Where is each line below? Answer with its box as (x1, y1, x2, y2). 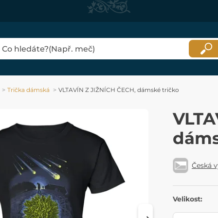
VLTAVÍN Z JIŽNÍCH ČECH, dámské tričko (58, 86, 179, 94)
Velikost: (173, 195, 202, 204)
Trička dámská (7, 86, 50, 94)
